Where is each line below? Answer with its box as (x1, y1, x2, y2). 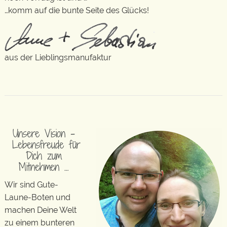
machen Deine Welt (5, 205, 77, 215)
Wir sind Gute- (5, 180, 58, 190)
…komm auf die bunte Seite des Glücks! (5, 5, 149, 15)
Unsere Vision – (13, 125, 75, 141)
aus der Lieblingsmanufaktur (5, 52, 111, 62)
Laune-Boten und (5, 193, 70, 203)
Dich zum (26, 147, 62, 163)
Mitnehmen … (19, 159, 69, 174)
